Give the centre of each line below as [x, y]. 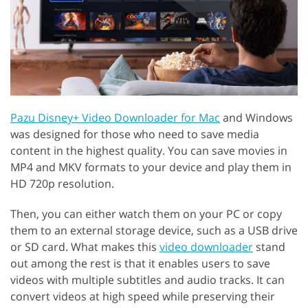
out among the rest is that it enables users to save [140, 263]
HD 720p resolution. [62, 183]
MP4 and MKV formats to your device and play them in [151, 167]
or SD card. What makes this [85, 246]
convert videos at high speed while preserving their [143, 296]
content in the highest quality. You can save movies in [149, 150]
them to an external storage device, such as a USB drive [154, 230]
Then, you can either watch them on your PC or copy [146, 213]
